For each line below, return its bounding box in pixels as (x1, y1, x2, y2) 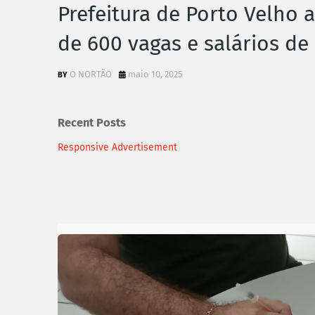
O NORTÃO (70, 69, 112, 79)
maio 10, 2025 (128, 69, 183, 79)
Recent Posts (58, 116, 126, 130)
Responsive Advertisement (58, 141, 177, 153)
